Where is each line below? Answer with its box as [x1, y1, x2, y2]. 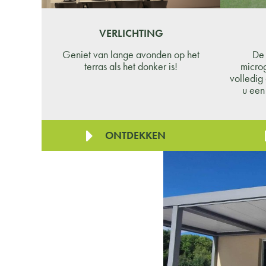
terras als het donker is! [84, 59, 178, 73]
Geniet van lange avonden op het [62, 47, 199, 61]
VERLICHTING [99, 26, 163, 40]
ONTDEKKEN [105, 128, 166, 142]
